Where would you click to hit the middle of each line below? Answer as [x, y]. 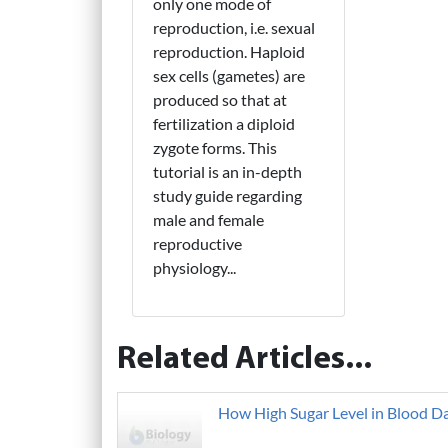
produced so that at [220, 99]
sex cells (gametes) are [229, 75]
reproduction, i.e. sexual [234, 27]
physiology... [194, 267]
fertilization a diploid [224, 123]
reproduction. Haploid [229, 51]
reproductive [197, 243]
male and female [208, 219]
